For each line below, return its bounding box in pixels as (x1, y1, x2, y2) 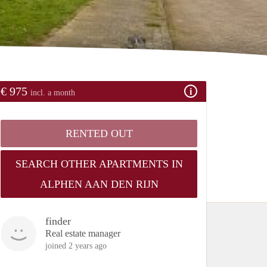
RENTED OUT (65, 127, 133, 139)
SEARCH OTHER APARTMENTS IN (15, 157, 183, 170)
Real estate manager (45, 228, 120, 238)
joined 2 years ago (45, 241, 107, 250)
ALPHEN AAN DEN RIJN (39, 178, 159, 190)
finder (45, 215, 71, 227)
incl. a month (30, 88, 75, 97)
